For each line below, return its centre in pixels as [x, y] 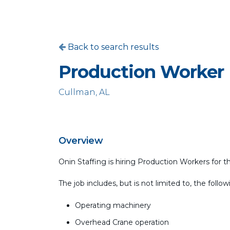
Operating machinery [113, 205]
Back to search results [112, 47]
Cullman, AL [84, 92]
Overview [81, 141]
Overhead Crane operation [122, 222]
